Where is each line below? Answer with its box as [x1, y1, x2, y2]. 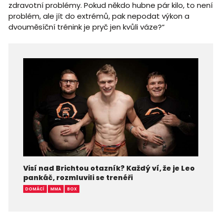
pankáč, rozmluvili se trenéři [23, 172, 133, 183]
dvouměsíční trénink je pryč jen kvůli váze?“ [8, 22, 165, 33]
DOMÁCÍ [25, 185, 45, 192]
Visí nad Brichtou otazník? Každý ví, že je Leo [23, 163, 195, 173]
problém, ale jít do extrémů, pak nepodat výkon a [8, 11, 189, 22]
